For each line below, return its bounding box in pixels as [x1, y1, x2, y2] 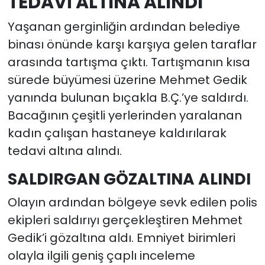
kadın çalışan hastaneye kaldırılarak [7, 125, 227, 142]
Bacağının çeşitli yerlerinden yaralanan [7, 107, 242, 124]
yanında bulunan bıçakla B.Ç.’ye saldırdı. [7, 89, 248, 106]
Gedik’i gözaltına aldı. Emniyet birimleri [7, 229, 235, 246]
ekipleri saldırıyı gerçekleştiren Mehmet [7, 211, 243, 228]
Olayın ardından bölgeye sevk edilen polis [7, 193, 257, 211]
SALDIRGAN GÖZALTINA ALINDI [7, 168, 251, 190]
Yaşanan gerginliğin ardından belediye [7, 18, 240, 35]
